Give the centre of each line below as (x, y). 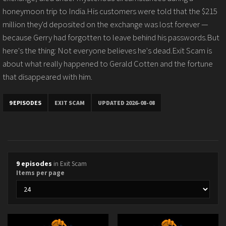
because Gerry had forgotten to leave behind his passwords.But (111, 37)
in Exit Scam (70, 164)
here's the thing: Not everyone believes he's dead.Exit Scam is (107, 50)
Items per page (40, 173)
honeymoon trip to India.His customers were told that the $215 (110, 11)
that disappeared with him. (47, 77)
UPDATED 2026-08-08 (126, 103)
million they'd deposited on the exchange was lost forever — (105, 24)
